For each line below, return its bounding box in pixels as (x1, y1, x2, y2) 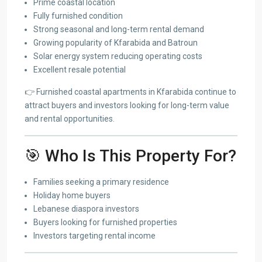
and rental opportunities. (25, 113, 115, 123)
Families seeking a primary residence (33, 177, 169, 187)
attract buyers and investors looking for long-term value (25, 100, 229, 110)
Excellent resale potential (33, 64, 126, 74)
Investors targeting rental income (33, 230, 156, 240)
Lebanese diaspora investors (33, 204, 139, 213)
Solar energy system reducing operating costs (33, 51, 202, 61)
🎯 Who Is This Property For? (25, 146, 236, 166)
